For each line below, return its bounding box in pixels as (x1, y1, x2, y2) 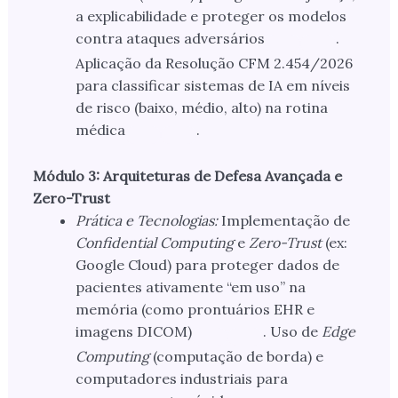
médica (75, 121, 125, 139)
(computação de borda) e (148, 347, 323, 366)
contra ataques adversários (75, 29, 265, 48)
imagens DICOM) (75, 322, 192, 341)
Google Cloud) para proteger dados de (75, 256, 339, 275)
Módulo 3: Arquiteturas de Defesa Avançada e (32, 167, 342, 186)
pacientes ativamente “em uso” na (75, 278, 306, 297)
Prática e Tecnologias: (75, 211, 218, 230)
